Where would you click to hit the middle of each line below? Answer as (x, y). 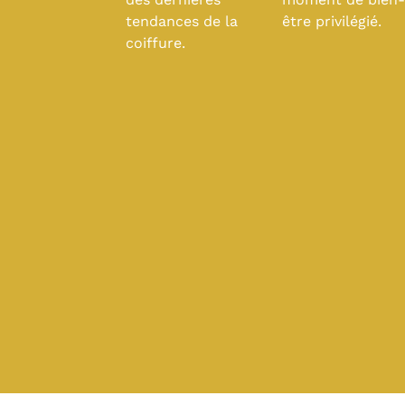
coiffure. (155, 42)
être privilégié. (332, 21)
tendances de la (181, 21)
